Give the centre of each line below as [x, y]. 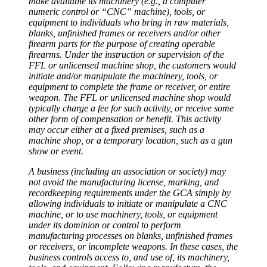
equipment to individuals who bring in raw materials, [129, 22]
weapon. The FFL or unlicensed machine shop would [130, 97]
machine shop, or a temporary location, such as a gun [131, 140]
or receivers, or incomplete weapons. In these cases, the [133, 246]
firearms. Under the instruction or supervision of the [126, 54]
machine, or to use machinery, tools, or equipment [123, 214]
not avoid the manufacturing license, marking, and [124, 182]
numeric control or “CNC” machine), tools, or [117, 11]
